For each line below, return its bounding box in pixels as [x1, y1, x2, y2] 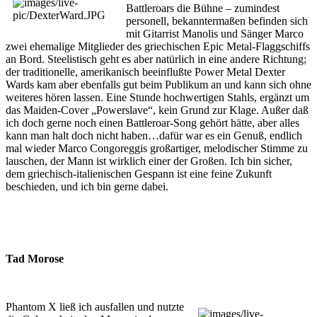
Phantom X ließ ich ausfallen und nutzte [6, 300, 184, 313]
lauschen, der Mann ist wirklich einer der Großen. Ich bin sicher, [6, 154, 292, 167]
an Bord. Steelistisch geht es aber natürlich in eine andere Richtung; [6, 52, 306, 65]
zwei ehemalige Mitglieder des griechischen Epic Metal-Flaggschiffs [6, 40, 310, 52]
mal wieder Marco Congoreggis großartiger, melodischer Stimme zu [6, 142, 308, 154]
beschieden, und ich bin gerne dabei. [6, 180, 171, 192]
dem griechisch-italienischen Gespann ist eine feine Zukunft [6, 167, 272, 180]
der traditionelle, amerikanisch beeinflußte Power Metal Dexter [6, 65, 285, 78]
